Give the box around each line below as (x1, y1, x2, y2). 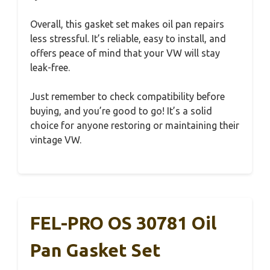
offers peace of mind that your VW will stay (30, 47, 220, 58)
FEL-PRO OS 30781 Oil (30, 212, 216, 233)
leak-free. (30, 61, 70, 73)
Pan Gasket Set (30, 239, 161, 260)
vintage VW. (30, 134, 81, 145)
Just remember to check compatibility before (30, 90, 225, 102)
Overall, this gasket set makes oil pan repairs (30, 18, 224, 30)
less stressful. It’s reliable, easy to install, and (30, 33, 226, 44)
